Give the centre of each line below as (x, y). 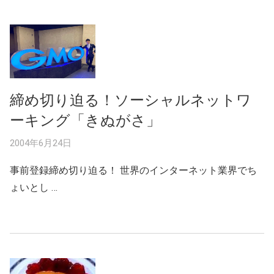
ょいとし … (34, 187)
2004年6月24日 (41, 143)
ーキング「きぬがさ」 (85, 120)
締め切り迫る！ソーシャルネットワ (131, 100)
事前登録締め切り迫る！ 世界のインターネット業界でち (133, 170)
